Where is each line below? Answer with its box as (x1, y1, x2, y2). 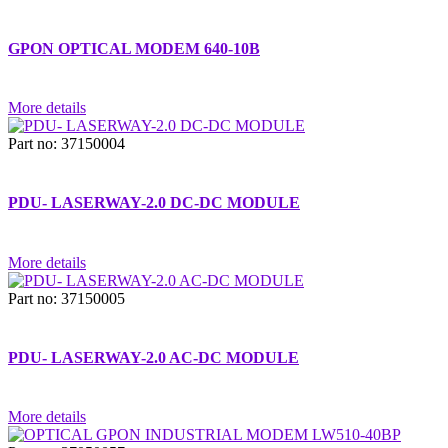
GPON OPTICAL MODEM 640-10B (8, 39, 260, 57)
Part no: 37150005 (8, 289, 125, 307)
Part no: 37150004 (8, 135, 125, 152)
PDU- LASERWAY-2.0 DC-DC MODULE (8, 194, 300, 212)
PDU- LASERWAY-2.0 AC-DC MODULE (8, 348, 299, 366)
